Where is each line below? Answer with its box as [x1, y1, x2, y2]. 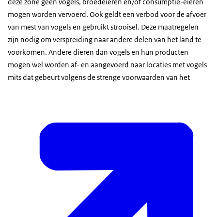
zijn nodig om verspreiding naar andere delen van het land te [8, 34, 201, 44]
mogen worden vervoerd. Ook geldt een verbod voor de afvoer [8, 9, 206, 19]
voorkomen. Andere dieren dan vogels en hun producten [8, 47, 188, 57]
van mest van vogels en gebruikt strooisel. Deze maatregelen [8, 22, 199, 31]
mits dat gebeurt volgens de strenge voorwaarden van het [8, 72, 190, 82]
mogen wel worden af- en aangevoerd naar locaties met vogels [8, 60, 207, 69]
